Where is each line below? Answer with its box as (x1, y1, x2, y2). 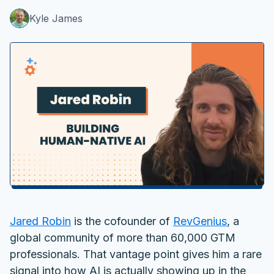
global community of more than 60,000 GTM (10, 231, 235, 244)
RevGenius (173, 214, 227, 228)
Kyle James (29, 12, 83, 25)
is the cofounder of (71, 214, 173, 228)
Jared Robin (10, 214, 71, 228)
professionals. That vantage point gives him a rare (10, 247, 262, 261)
